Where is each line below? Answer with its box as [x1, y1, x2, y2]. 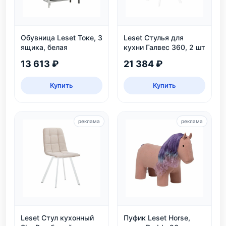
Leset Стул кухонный [21, 213, 94, 222]
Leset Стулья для [124, 33, 184, 42]
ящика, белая [21, 43, 68, 51]
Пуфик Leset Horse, [124, 213, 190, 222]
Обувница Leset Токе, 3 [21, 33, 102, 42]
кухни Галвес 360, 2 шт [124, 43, 205, 51]
